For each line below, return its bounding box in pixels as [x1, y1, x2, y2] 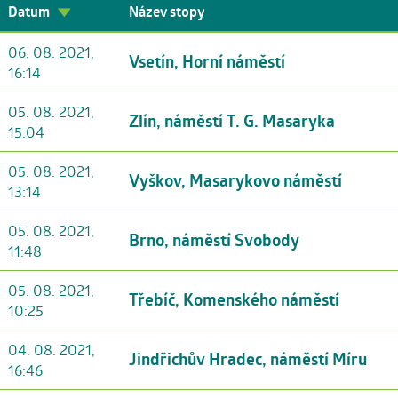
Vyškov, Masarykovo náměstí [129, 169, 342, 192]
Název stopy [129, 2, 204, 21]
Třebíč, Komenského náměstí [129, 288, 339, 311]
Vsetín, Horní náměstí [129, 50, 285, 73]
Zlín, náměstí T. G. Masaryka [129, 109, 335, 132]
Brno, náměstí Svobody [129, 228, 299, 251]
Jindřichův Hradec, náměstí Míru [129, 347, 367, 370]
